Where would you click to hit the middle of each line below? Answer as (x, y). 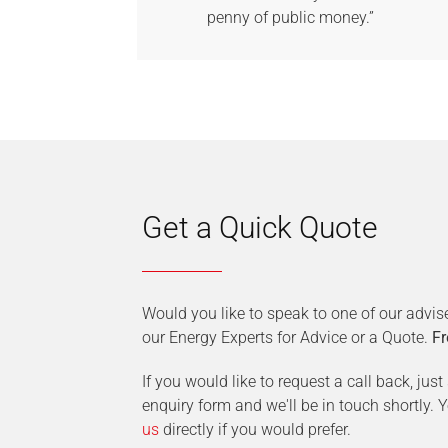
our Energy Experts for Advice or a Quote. (287, 337)
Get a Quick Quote (260, 227)
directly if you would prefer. (255, 429)
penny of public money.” (290, 17)
